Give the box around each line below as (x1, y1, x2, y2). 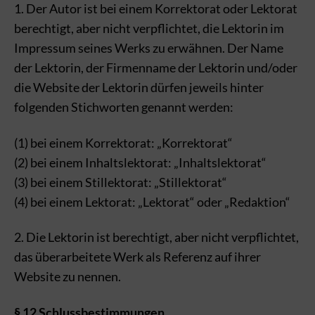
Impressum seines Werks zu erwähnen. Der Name (14, 40, 283, 56)
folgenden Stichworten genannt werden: (14, 99, 233, 115)
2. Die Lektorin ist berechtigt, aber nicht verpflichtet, (14, 229, 299, 245)
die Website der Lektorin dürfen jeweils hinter (14, 79, 264, 95)
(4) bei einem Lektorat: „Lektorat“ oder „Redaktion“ (14, 193, 290, 210)
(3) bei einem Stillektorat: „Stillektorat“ (14, 174, 227, 190)
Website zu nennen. (14, 269, 121, 284)
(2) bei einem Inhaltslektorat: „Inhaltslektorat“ (14, 154, 266, 170)
